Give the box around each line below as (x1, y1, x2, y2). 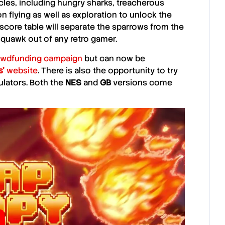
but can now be (82, 53, 145, 64)
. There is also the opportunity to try (38, 65, 178, 76)
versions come (111, 77, 172, 88)
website (5, 65, 38, 76)
